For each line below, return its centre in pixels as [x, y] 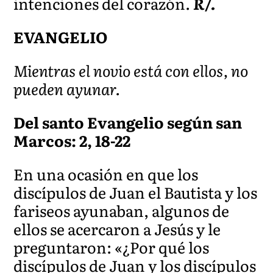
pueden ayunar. [67, 88]
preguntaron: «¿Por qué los [112, 247]
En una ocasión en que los [106, 174]
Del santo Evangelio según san [128, 122]
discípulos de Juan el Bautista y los [136, 192]
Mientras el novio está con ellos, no [131, 70]
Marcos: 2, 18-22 [72, 140]
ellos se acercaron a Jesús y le [117, 229]
